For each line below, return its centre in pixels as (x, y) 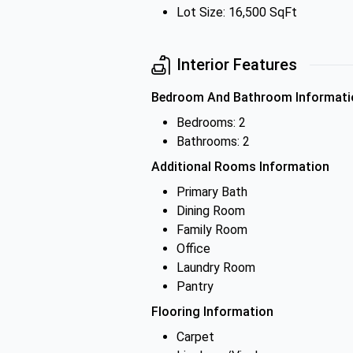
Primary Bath (212, 192)
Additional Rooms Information (240, 167)
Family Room (212, 230)
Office (193, 249)
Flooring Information (212, 312)
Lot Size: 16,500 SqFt (237, 12)
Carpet (195, 337)
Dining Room (211, 211)
